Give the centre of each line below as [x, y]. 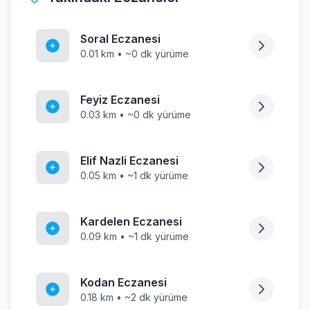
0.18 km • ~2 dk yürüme [134, 297]
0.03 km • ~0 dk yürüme [136, 115]
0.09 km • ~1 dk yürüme [135, 236]
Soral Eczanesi [120, 39]
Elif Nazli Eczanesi [129, 161]
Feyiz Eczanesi [120, 100]
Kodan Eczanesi [124, 282]
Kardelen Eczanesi [131, 221]
